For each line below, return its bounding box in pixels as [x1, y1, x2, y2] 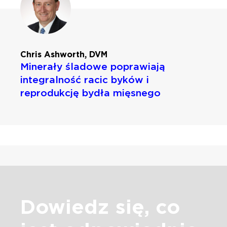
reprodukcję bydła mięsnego [20, 87, 164, 99]
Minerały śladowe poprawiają [20, 61, 165, 73]
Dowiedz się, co [20, 195, 180, 219]
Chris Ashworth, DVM [20, 50, 107, 60]
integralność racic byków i [20, 74, 149, 86]
